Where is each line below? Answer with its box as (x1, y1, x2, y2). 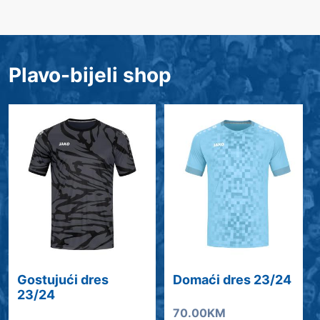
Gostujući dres (17, 271, 109, 287)
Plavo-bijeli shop (9, 62, 171, 87)
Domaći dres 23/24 (173, 271, 291, 287)
